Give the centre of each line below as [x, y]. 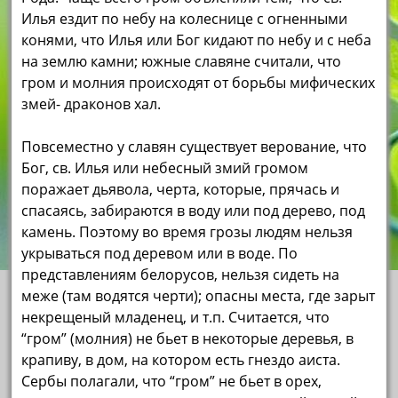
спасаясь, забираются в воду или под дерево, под [194, 211]
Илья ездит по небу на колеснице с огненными [185, 19]
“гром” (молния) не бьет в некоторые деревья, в [188, 339]
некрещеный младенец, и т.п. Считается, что [176, 318]
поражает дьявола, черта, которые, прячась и [181, 190]
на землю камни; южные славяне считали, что [182, 62]
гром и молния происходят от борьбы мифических [199, 83]
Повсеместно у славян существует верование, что [195, 147]
